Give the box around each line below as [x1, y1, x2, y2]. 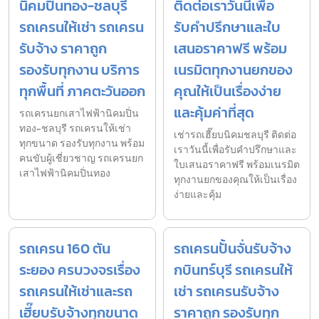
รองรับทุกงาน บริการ [19, 59, 140, 81]
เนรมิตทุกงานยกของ [174, 59, 293, 81]
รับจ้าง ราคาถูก [19, 38, 107, 60]
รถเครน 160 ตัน [19, 238, 110, 260]
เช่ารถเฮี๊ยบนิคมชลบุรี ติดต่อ [174, 127, 296, 143]
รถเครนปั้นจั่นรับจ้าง [174, 238, 291, 260]
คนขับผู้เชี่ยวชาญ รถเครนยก [19, 151, 143, 167]
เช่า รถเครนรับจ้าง [174, 281, 279, 303]
